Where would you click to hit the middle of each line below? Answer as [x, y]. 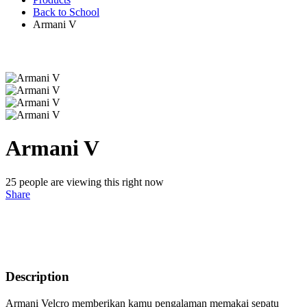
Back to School [66, 12]
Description [37, 276]
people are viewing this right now [90, 182]
